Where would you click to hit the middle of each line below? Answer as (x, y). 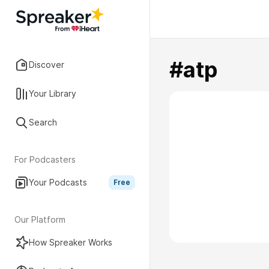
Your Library (53, 93)
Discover (47, 65)
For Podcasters (45, 159)
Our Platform (40, 219)
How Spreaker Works (71, 242)
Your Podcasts (58, 182)
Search (43, 122)
